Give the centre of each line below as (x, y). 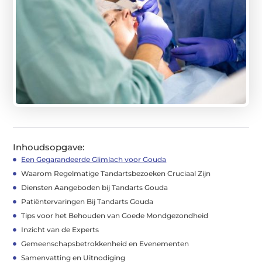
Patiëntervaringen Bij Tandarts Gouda (87, 201)
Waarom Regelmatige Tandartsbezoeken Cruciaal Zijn (116, 173)
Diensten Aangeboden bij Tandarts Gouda (95, 187)
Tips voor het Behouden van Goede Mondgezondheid (115, 215)
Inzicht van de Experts (60, 229)
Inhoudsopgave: (49, 147)
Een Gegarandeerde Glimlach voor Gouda (94, 159)
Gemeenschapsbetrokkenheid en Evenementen (105, 243)
